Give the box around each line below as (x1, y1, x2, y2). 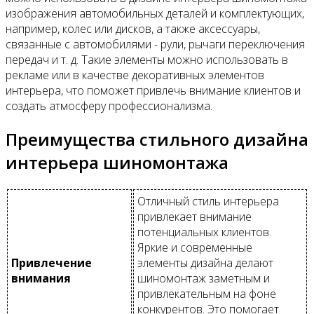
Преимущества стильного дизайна (6, 127, 308, 151)
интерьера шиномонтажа (6, 150, 228, 174)
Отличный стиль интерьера (137, 193, 279, 209)
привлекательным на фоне (137, 285, 276, 301)
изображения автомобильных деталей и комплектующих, (6, 5, 304, 21)
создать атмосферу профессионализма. (6, 97, 212, 114)
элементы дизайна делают (137, 254, 273, 271)
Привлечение (11, 254, 92, 271)
